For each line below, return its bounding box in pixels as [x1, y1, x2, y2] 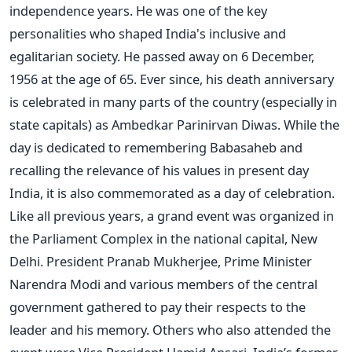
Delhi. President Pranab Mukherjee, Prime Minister [9, 251, 312, 270]
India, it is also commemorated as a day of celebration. [9, 183, 335, 202]
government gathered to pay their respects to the [9, 297, 306, 316]
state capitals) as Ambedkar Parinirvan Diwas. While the [9, 115, 339, 134]
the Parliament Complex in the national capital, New [9, 229, 317, 247]
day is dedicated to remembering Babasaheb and [9, 137, 302, 156]
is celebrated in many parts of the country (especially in [9, 92, 337, 111]
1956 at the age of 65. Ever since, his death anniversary [9, 69, 334, 88]
